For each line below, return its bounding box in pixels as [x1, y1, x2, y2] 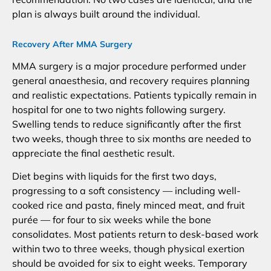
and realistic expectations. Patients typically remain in [12, 88, 256, 101]
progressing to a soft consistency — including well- [12, 184, 241, 197]
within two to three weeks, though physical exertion [12, 243, 244, 255]
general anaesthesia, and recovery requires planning [12, 74, 250, 87]
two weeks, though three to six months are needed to [12, 132, 251, 145]
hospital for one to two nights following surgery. [12, 103, 226, 116]
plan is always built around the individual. [12, 7, 200, 20]
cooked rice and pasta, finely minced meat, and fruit [12, 199, 245, 212]
